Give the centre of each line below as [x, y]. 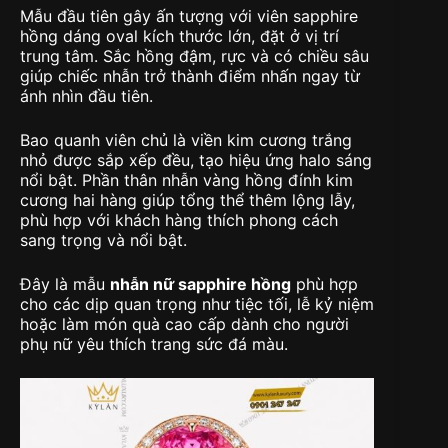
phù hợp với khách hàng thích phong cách [179, 220]
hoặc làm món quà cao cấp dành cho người [184, 324]
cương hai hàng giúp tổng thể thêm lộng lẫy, [187, 200]
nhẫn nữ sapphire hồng [200, 284]
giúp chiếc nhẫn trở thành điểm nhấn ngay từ [190, 76]
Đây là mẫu [65, 284]
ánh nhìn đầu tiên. [86, 96]
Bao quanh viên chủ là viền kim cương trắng [186, 140]
